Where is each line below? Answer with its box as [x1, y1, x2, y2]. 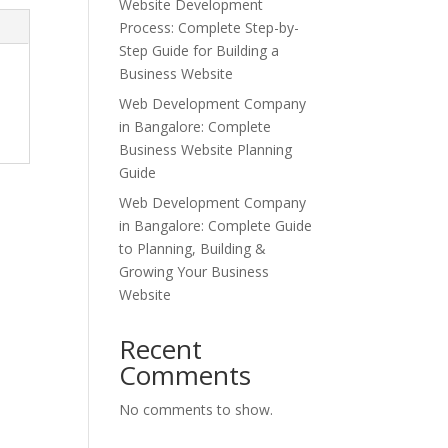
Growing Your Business [119, 262, 270, 281]
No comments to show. [119, 400, 274, 419]
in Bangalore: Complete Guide [119, 216, 313, 235]
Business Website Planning [119, 140, 293, 159]
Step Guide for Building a [119, 41, 280, 60]
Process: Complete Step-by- [119, 18, 300, 37]
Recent [119, 331, 203, 367]
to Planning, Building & [119, 239, 267, 258]
